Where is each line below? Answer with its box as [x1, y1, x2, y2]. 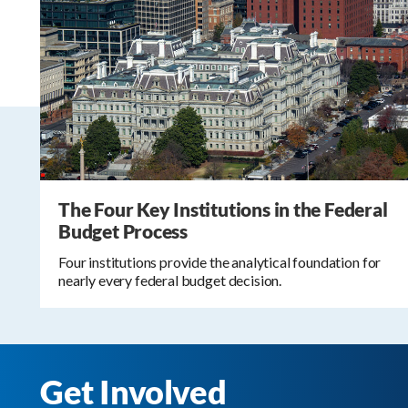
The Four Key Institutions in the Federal [58, 198, 388, 221]
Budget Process [58, 219, 189, 243]
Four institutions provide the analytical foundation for [58, 253, 382, 271]
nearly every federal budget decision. [58, 271, 282, 290]
